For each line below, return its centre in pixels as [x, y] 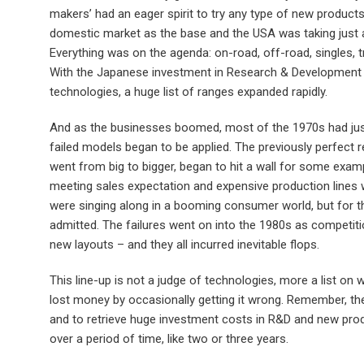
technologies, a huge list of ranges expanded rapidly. [188, 92]
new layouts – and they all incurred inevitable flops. [184, 245]
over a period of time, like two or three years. [169, 339]
